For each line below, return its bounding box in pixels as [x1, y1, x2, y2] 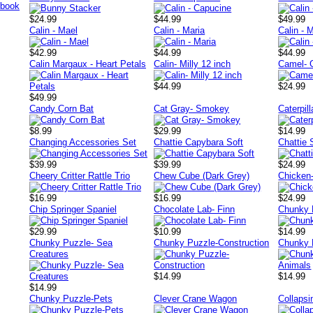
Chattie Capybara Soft [154, 137, 244, 147]
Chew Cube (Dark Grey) [154, 170, 250, 181]
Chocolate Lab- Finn [154, 204, 235, 214]
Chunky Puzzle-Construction [154, 238, 270, 248]
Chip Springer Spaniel [29, 204, 117, 214]
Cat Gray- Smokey [154, 103, 230, 114]
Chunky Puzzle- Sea [29, 238, 112, 248]
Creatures [29, 249, 68, 259]
